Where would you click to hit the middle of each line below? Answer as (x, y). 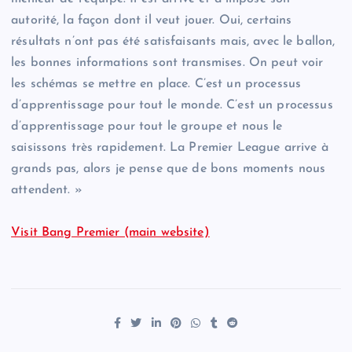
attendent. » (47, 191)
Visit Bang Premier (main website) (110, 233)
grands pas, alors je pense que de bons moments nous (169, 169)
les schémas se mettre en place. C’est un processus (156, 84)
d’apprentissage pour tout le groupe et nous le (147, 127)
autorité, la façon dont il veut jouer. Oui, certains (152, 21)
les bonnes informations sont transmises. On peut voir (167, 63)
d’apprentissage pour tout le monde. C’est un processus (172, 106)
